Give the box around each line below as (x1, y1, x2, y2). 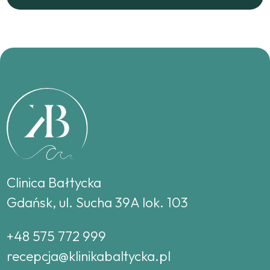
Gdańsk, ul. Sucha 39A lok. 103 (7, 194, 189, 212)
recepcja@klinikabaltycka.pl (7, 247, 171, 265)
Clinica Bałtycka (7, 174, 102, 192)
